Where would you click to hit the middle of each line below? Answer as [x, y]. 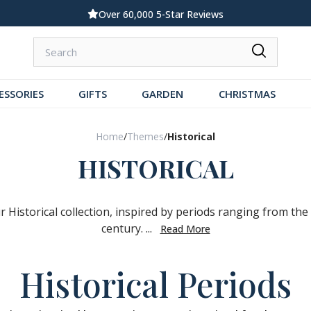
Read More [185, 228]
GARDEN [163, 94]
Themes [145, 136]
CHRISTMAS [247, 94]
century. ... [126, 228]
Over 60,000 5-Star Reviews [161, 14]
